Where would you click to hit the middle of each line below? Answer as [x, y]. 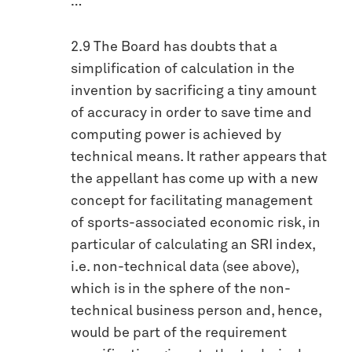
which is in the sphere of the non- [181, 290]
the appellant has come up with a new [194, 180]
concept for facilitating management [192, 202]
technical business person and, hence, [196, 312]
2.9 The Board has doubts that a [174, 48]
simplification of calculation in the [183, 70]
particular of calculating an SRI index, [193, 246]
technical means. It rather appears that [199, 158]
